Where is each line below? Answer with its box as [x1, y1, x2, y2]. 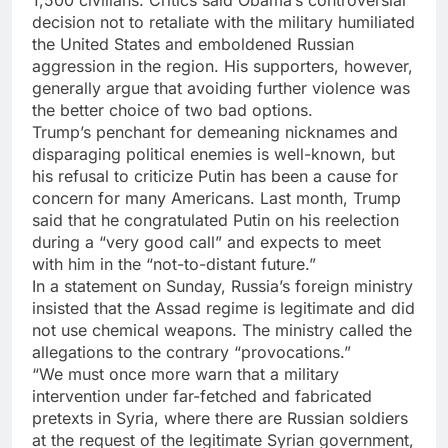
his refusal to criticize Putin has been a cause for [32, 166, 398, 187]
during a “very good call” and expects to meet [32, 232, 381, 253]
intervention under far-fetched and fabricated [32, 386, 372, 407]
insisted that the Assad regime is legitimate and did [32, 298, 415, 319]
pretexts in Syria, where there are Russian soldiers [32, 408, 408, 429]
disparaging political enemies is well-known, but [32, 144, 395, 165]
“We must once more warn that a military [32, 364, 339, 385]
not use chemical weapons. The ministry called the [32, 320, 412, 341]
